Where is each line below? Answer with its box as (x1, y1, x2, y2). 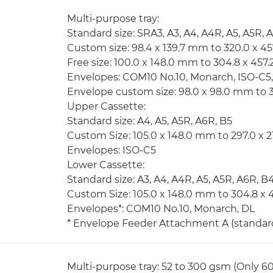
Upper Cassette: (67, 101, 146, 112)
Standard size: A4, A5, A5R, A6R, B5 (67, 115, 232, 127)
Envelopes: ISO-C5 (67, 144, 156, 156)
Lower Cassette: (67, 159, 144, 171)
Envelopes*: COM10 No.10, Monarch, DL (67, 203, 255, 214)
